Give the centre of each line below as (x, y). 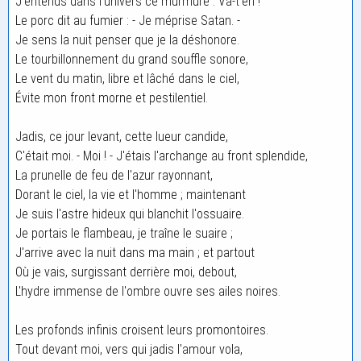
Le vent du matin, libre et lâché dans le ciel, (127, 79)
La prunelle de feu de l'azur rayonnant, (114, 175)
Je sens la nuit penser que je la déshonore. (127, 40)
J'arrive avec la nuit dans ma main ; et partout (135, 253)
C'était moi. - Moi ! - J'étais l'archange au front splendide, (162, 156)
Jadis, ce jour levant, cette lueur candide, (122, 137)
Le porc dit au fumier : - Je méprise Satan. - (128, 21)
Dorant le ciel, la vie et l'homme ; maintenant (131, 195)
